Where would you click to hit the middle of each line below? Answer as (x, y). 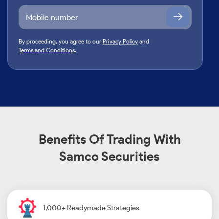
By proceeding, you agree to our (61, 41)
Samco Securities (109, 156)
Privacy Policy (120, 41)
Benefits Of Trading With (109, 139)
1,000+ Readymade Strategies (91, 208)
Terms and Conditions (47, 50)
